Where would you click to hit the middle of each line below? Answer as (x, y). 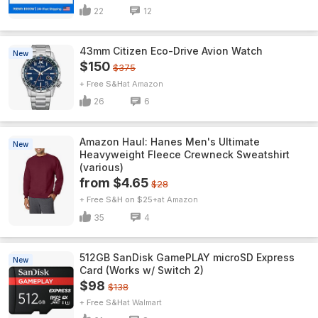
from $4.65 (114, 183)
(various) (102, 167)
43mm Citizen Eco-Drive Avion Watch (171, 51)
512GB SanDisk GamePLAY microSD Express (187, 257)
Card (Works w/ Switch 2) (142, 270)
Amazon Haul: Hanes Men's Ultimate (170, 142)
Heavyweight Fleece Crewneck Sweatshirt (185, 154)
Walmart (147, 302)
